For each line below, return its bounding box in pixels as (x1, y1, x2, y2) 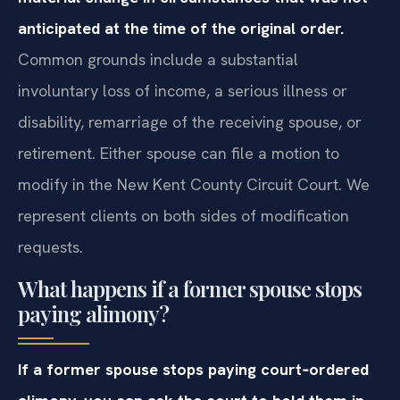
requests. (18, 237, 83, 258)
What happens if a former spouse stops (18, 273, 362, 303)
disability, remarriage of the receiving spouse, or (18, 112, 362, 133)
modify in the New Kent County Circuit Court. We (18, 174, 370, 196)
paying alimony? (18, 298, 169, 328)
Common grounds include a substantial (18, 49, 298, 71)
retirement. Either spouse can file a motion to (18, 143, 339, 164)
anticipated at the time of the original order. (18, 18, 344, 39)
